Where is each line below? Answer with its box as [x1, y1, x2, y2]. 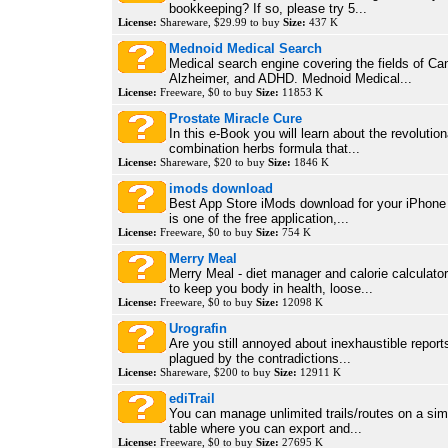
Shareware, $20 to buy [157, 156, 268, 168]
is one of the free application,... [169, 211, 349, 226]
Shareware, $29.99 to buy [157, 16, 283, 28]
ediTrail [169, 391, 215, 406]
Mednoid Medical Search [169, 41, 322, 56]
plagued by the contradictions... [169, 351, 351, 366]
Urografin [169, 321, 227, 336]
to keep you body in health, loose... [169, 281, 373, 296]
